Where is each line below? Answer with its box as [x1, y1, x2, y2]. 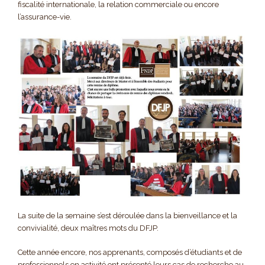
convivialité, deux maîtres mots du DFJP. [18, 223, 159, 232]
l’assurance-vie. [18, 12, 72, 22]
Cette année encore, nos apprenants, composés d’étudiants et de [18, 247, 242, 257]
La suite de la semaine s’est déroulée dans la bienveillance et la [18, 211, 237, 220]
